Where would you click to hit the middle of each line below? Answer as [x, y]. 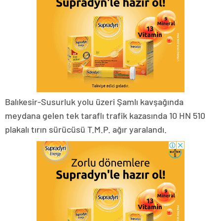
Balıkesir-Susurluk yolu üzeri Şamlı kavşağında [94, 102]
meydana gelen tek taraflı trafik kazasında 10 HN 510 [105, 116]
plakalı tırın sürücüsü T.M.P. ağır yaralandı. [86, 129]
